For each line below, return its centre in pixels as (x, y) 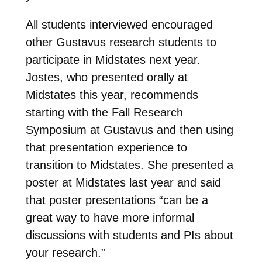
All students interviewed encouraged (119, 24)
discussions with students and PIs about (129, 235)
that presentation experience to (106, 147)
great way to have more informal (110, 217)
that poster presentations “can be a (117, 200)
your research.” (65, 252)
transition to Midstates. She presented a (129, 165)
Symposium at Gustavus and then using (129, 130)
